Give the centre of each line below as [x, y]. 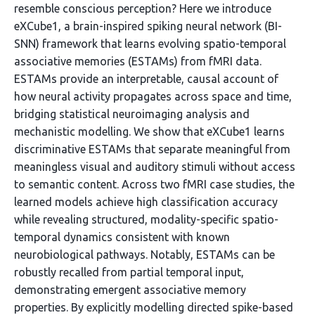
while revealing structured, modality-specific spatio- [146, 219]
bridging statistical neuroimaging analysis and [132, 114]
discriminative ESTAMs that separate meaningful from [152, 149]
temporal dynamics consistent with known [122, 237]
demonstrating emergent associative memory [130, 290]
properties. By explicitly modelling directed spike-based [154, 307]
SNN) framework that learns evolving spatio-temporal [150, 44]
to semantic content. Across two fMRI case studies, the [154, 184]
